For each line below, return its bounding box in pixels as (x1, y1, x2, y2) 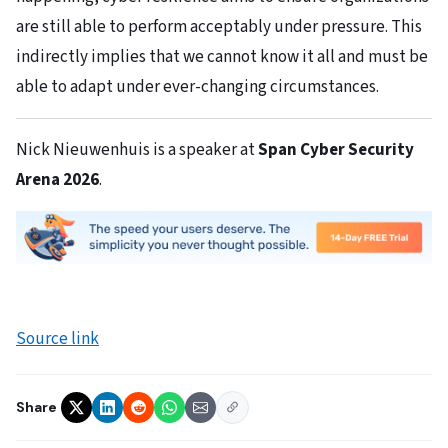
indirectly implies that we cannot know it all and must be (16, 45, 428, 70)
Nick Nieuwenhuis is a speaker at (16, 137, 258, 162)
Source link (16, 327, 99, 352)
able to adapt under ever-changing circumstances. (16, 75, 379, 100)
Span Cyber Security (258, 137, 414, 162)
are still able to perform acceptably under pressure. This (16, 15, 422, 40)
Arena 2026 (16, 167, 99, 192)
